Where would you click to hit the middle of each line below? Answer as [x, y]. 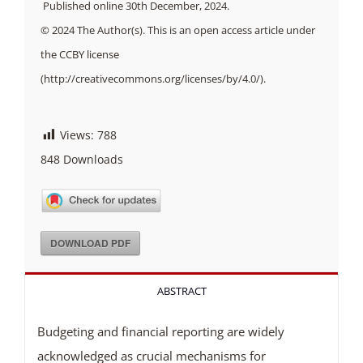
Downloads [91, 159]
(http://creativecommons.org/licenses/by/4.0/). [153, 78]
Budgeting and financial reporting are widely [160, 332]
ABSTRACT [181, 291]
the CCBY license [79, 54]
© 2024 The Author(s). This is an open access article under [177, 30]
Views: [77, 135]
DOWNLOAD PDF [90, 243]
